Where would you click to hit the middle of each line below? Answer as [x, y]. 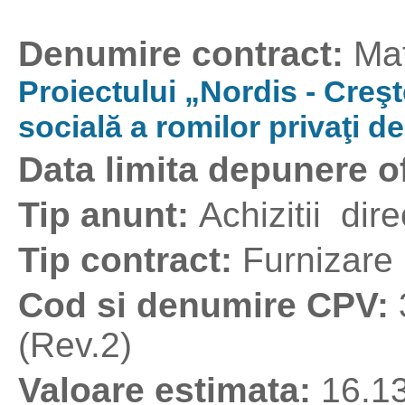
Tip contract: [130, 260]
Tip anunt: [108, 215]
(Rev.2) [75, 345]
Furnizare [318, 260]
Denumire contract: [186, 54]
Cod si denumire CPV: [208, 305]
